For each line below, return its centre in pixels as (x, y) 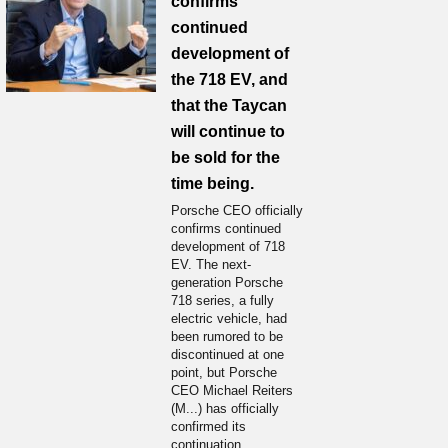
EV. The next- (211, 264)
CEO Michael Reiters (232, 390)
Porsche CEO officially (237, 210)
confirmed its (208, 426)
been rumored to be (227, 336)
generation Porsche (227, 282)
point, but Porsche (224, 372)
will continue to (228, 131)
